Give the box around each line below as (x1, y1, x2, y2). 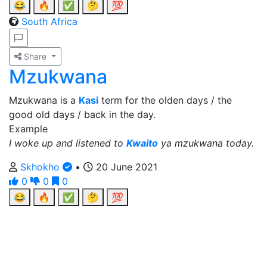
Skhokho (20, 161, 63, 173)
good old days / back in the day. (9, 108, 156, 120)
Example (9, 123, 48, 135)
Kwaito (126, 137, 158, 149)
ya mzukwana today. (158, 137, 254, 149)
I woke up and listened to (9, 137, 126, 149)
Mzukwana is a (9, 94, 79, 106)
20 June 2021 (93, 161, 157, 173)
